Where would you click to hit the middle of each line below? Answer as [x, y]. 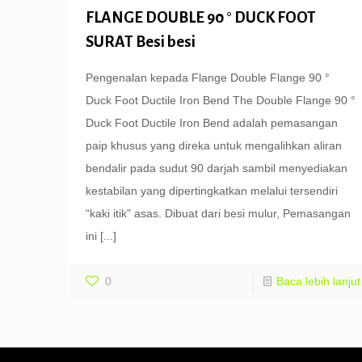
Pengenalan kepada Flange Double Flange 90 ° [207, 77]
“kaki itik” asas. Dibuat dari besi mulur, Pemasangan [218, 213]
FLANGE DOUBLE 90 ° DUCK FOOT [200, 17]
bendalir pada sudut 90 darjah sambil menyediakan [216, 168]
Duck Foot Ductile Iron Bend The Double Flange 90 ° [220, 100]
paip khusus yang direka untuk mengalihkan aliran [213, 145]
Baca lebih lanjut [318, 281]
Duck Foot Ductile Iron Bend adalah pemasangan [211, 122]
